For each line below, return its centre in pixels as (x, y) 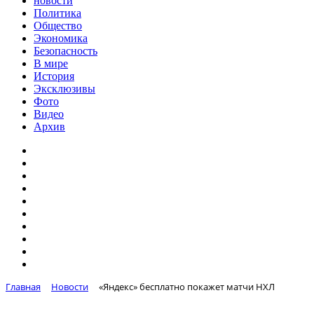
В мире (51, 63)
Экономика (61, 38)
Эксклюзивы (64, 89)
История (54, 76)
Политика (57, 13)
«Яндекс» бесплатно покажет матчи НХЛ (187, 287)
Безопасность (66, 51)
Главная (23, 287)
